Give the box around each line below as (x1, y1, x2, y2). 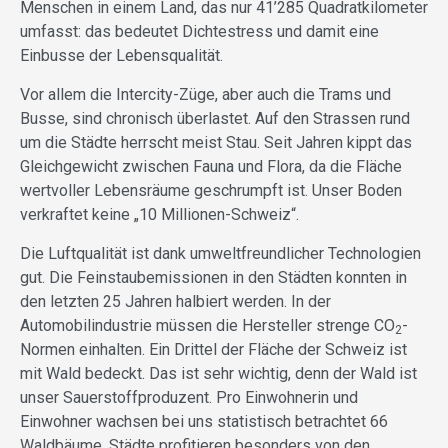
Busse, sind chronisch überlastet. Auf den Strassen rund (20, 108, 410, 128)
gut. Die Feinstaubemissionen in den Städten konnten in (20, 267, 407, 287)
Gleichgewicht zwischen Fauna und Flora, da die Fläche (20, 156, 402, 176)
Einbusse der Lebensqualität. (20, 45, 223, 65)
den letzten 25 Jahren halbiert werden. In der (20, 291, 331, 311)
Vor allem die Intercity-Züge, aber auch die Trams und (20, 84, 391, 104)
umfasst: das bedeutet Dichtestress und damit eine (20, 21, 379, 41)
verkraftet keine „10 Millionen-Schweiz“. (20, 204, 299, 224)
